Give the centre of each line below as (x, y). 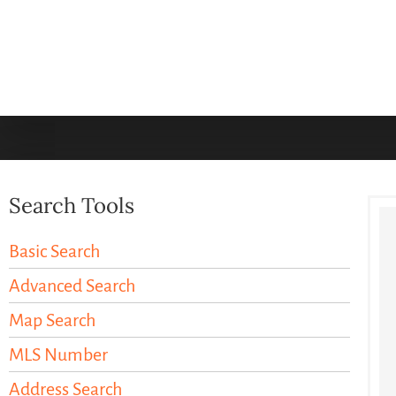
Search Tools (72, 206)
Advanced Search (72, 286)
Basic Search (54, 251)
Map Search (52, 320)
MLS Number (58, 355)
